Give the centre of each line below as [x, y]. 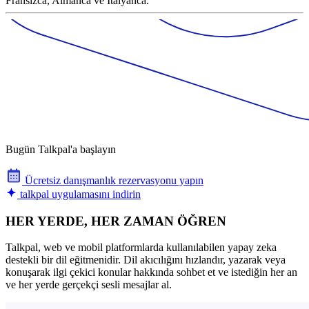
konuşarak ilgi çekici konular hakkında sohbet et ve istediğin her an [151, 272]
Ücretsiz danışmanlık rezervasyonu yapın [113, 180]
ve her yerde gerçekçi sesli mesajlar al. [89, 285]
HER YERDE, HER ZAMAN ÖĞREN [116, 221]
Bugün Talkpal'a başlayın [61, 149]
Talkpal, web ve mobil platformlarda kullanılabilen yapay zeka [141, 248]
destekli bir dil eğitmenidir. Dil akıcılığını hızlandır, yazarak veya [146, 260]
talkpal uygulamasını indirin [79, 194]
